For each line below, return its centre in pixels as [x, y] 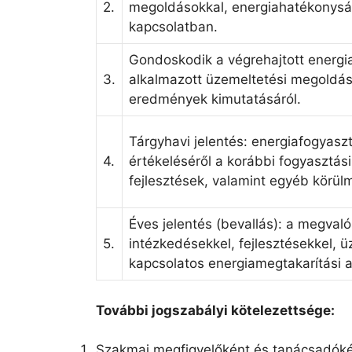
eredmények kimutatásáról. [215, 99]
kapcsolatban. [173, 27]
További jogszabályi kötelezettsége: [215, 310]
